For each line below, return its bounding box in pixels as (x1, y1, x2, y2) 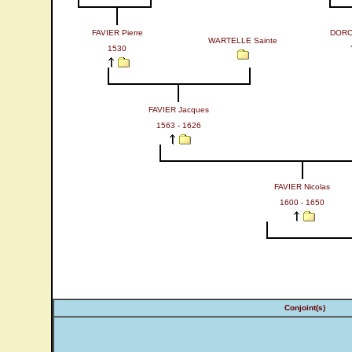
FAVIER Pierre (91, 28, 143, 37)
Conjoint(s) (284, 303, 325, 312)
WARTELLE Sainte (208, 36, 277, 45)
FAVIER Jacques (148, 105, 209, 114)
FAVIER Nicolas (274, 182, 330, 191)
